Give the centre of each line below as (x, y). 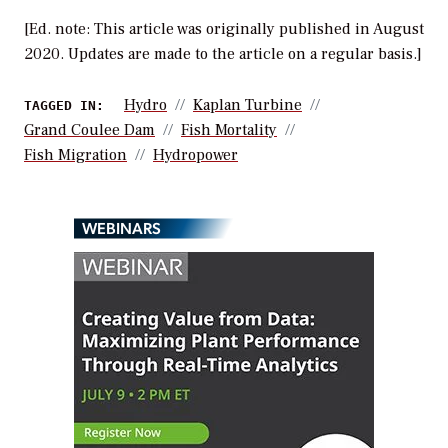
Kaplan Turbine (247, 105)
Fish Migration (75, 155)
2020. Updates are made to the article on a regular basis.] (223, 54)
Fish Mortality (229, 130)
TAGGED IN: (64, 106)
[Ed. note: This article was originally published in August (224, 29)
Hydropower (195, 155)
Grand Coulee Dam (89, 130)
